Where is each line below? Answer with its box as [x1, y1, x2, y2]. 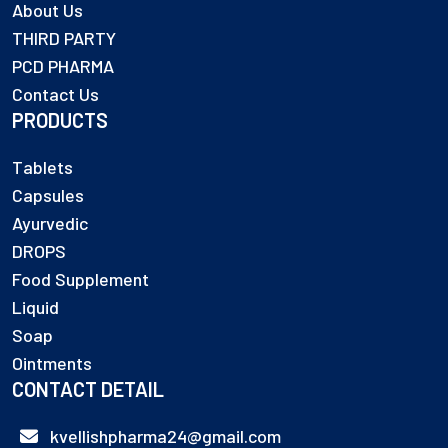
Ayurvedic [12, 212, 88, 235]
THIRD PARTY [12, 27, 116, 50]
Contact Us [12, 83, 99, 106]
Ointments [12, 352, 92, 375]
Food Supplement [12, 268, 149, 291]
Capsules [12, 184, 84, 207]
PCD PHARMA [12, 55, 114, 78]
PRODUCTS [12, 108, 108, 133]
